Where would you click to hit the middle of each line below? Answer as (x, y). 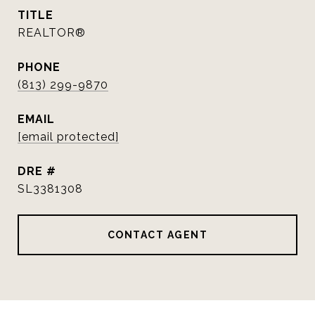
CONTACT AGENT (157, 235)
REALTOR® (52, 33)
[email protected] (68, 137)
